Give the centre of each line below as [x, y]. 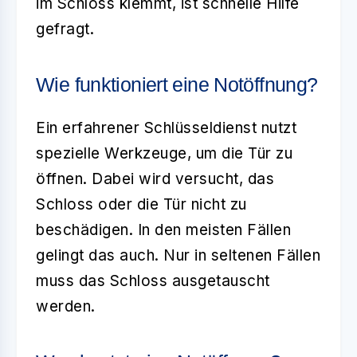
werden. [66, 306]
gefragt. [65, 29]
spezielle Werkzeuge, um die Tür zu [164, 153]
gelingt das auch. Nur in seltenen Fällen [178, 255]
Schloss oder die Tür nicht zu [141, 204]
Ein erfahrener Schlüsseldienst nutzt [166, 128]
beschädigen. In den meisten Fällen [163, 230]
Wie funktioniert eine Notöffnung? [177, 84]
